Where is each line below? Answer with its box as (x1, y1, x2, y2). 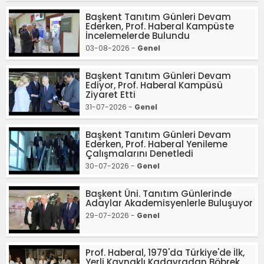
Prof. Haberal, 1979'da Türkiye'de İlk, (85, 246, 245, 259)
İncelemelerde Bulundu (85, 29, 190, 42)
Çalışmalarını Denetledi (85, 147, 193, 160)
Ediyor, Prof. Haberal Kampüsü (85, 79, 223, 91)
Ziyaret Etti (85, 88, 136, 101)
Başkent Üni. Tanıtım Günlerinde (85, 187, 232, 200)
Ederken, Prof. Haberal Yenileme (85, 138, 227, 150)
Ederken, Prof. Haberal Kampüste (85, 20, 234, 32)
